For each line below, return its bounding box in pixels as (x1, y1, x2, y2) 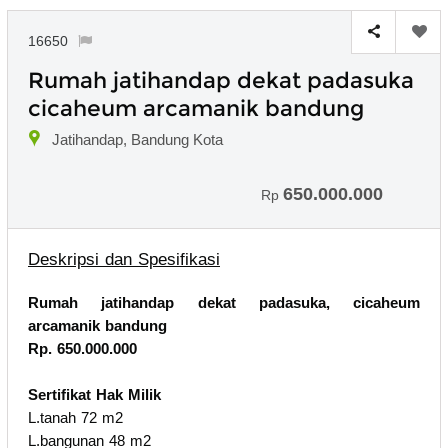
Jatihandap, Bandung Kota (52, 130, 223, 148)
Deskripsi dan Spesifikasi (28, 249, 220, 269)
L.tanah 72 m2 (28, 408, 123, 426)
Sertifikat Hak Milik (28, 385, 161, 403)
